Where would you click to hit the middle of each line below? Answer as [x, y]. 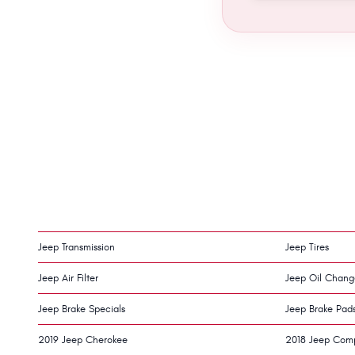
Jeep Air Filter [68, 278]
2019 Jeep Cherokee [83, 340]
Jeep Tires [307, 247]
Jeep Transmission [76, 247]
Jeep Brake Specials [82, 309]
